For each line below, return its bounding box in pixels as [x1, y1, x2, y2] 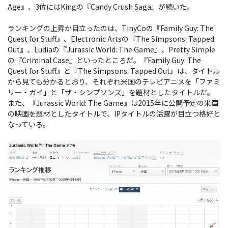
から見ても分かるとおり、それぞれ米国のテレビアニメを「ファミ [8, 76, 220, 87]
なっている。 [8, 119, 50, 129]
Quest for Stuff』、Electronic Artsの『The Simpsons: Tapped [8, 33, 214, 44]
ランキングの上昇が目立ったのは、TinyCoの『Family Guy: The [8, 22, 214, 33]
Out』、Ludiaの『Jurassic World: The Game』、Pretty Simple [8, 44, 215, 54]
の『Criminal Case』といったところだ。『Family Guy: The [8, 54, 201, 65]
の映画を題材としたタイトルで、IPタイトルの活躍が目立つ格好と [8, 108, 220, 119]
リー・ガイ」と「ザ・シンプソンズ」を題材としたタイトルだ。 [8, 87, 214, 97]
